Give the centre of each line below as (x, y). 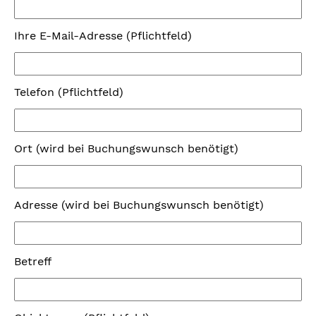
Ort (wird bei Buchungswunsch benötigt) (126, 149)
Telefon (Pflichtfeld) (69, 92)
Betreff (33, 262)
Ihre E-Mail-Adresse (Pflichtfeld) (103, 36)
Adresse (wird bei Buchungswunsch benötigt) (139, 205)
